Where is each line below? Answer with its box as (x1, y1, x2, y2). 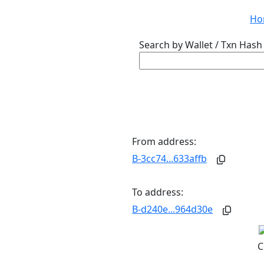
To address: (132, 186, 183, 199)
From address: (132, 135, 196, 148)
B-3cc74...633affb (132, 152, 207, 166)
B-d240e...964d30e (132, 203, 213, 216)
